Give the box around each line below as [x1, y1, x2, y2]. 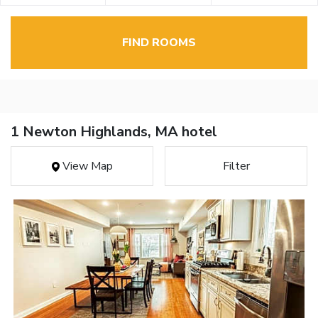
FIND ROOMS [122, 35, 196, 51]
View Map [59, 158, 113, 175]
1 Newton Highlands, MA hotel [11, 122, 217, 142]
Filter [222, 158, 250, 175]
